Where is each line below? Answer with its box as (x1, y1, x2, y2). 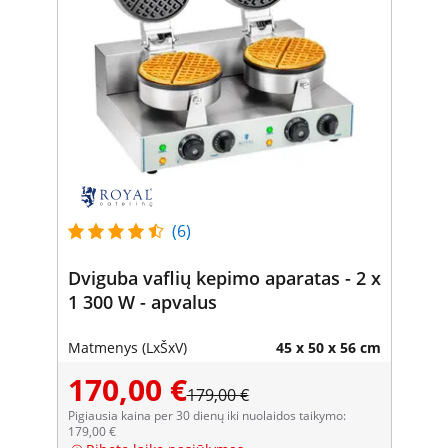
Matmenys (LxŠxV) (67, 337, 187, 357)
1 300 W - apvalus (67, 289, 217, 314)
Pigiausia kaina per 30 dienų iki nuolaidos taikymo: (67, 406, 346, 424)
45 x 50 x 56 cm (275, 337, 381, 357)
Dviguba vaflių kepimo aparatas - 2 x (67, 265, 381, 290)
